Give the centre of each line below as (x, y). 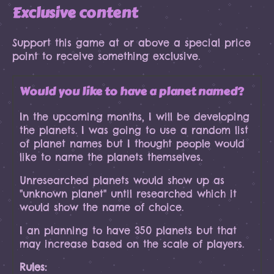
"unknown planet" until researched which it (128, 194)
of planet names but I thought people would (132, 143)
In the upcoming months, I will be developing (135, 117)
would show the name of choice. (102, 207)
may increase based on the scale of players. (132, 244)
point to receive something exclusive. (106, 56)
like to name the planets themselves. (111, 157)
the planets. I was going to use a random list (134, 130)
